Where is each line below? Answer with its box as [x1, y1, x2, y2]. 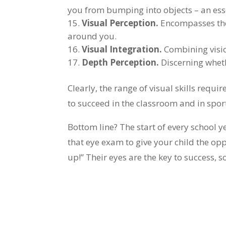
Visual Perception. [82, 17, 159, 29]
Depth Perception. [82, 56, 159, 68]
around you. [68, 30, 117, 42]
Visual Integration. [82, 43, 162, 55]
